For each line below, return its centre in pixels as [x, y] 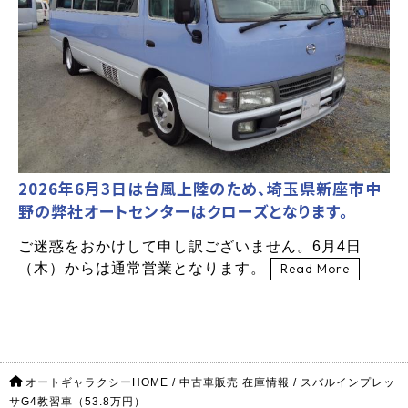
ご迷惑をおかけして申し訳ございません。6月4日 [190, 247]
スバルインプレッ [348, 383]
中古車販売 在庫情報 [235, 383]
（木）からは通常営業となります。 [144, 269]
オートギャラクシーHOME [97, 383]
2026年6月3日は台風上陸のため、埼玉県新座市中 [200, 189]
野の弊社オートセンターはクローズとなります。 [184, 211]
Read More [315, 269]
